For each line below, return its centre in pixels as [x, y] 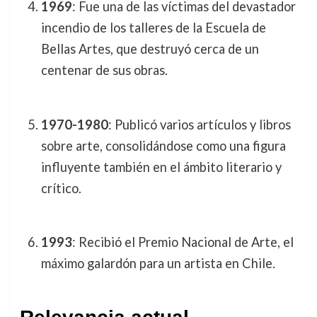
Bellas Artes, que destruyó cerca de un [150, 49]
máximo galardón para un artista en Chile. [158, 264]
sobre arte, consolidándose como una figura [163, 145]
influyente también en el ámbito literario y [161, 167]
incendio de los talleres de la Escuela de [153, 28]
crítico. [61, 188]
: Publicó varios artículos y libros [199, 124]
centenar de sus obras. [104, 70]
